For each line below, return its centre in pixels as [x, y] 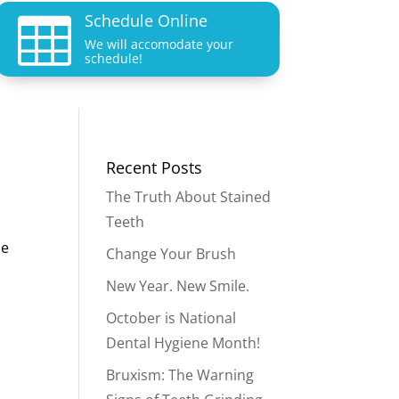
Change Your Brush [171, 253]
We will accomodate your [159, 44]
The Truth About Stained [189, 196]
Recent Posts [155, 167]
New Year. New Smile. [178, 285]
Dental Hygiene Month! [183, 342]
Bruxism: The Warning [180, 375]
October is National [171, 318]
